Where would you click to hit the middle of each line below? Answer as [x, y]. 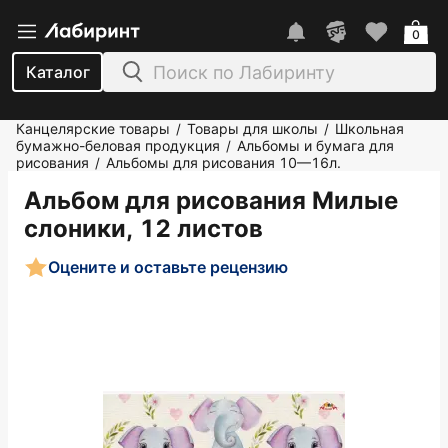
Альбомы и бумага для [315, 145]
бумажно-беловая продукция [118, 145]
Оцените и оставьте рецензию [168, 266]
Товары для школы [252, 128]
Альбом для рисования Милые [211, 200]
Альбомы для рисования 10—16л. [223, 162]
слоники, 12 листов [143, 228]
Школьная [369, 128]
